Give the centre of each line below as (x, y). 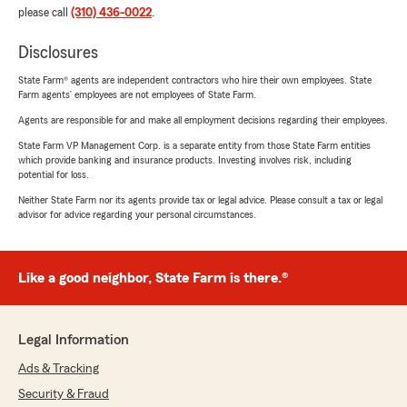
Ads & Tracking (59, 368)
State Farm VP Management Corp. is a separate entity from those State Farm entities (194, 145)
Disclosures (58, 52)
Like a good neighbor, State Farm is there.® (153, 278)
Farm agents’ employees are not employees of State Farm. (137, 94)
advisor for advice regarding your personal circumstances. (137, 214)
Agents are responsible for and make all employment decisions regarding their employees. (203, 119)
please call (45, 12)
